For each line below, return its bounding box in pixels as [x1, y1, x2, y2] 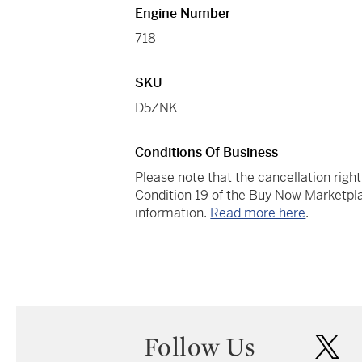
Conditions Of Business [135, 144, 279, 162]
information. [135, 204, 211, 222]
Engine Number [135, 5, 232, 23]
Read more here [210, 204, 306, 222]
